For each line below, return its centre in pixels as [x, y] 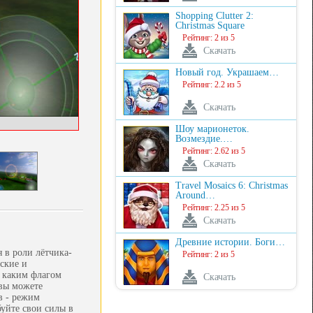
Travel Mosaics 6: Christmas [232, 185]
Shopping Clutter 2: [214, 16]
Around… [195, 195]
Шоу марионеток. [212, 129]
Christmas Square [210, 26]
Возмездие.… [204, 139]
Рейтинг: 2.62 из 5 [214, 151]
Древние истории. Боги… [230, 242]
